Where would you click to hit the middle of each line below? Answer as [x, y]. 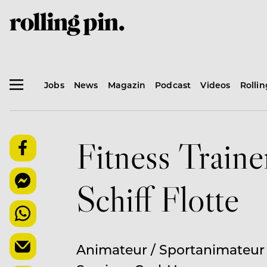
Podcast [173, 85]
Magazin [127, 85]
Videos [215, 85]
